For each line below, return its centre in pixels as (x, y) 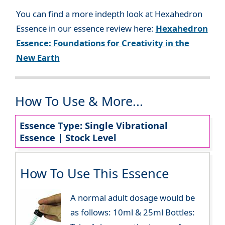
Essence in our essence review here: (86, 29)
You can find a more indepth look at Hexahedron (109, 14)
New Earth (38, 58)
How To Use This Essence (94, 173)
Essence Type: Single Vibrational (93, 125)
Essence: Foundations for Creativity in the (102, 43)
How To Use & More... (79, 101)
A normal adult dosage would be (132, 197)
